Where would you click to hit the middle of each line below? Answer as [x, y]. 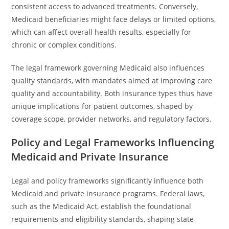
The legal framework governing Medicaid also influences [108, 68]
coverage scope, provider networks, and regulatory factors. [112, 119]
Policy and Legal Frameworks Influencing [113, 142]
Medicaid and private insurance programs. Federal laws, [108, 193]
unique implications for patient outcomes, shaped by [102, 106]
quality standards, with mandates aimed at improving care [112, 81]
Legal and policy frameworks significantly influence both [108, 181]
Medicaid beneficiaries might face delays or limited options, [114, 19]
